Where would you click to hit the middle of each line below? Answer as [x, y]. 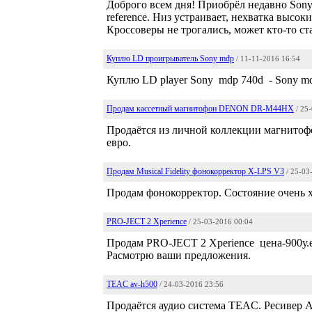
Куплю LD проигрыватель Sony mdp [170, 58]
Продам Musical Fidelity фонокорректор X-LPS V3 [195, 171]
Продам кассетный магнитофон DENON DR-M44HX [200, 109]
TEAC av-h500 [132, 284]
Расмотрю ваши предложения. [179, 255]
